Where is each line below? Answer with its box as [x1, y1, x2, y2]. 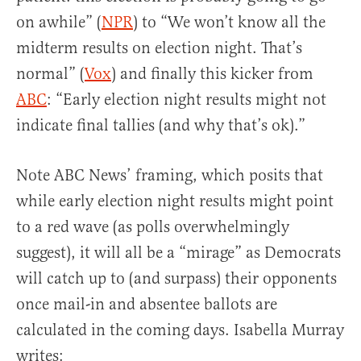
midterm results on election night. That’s [16, 38, 302, 59]
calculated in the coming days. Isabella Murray [16, 320, 344, 341]
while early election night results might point [16, 191, 334, 212]
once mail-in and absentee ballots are [16, 294, 277, 315]
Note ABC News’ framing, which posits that [16, 165, 323, 186]
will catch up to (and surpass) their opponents [16, 268, 337, 289]
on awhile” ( [16, 12, 102, 33]
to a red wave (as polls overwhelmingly [16, 217, 289, 238]
